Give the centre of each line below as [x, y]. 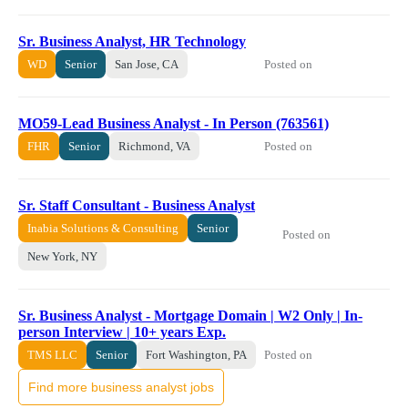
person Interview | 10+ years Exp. [122, 332]
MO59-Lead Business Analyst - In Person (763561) [173, 124]
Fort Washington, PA [196, 355]
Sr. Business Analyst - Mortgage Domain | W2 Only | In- [190, 316]
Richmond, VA [154, 147]
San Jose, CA [147, 65]
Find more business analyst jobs [121, 388]
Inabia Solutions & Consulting [103, 229]
